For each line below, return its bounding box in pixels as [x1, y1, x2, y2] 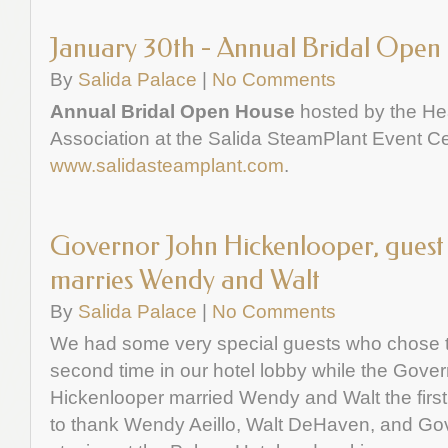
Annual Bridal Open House [50, 100, 295, 122]
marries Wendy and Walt [50, 264, 320, 296]
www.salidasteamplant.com [50, 154, 284, 176]
